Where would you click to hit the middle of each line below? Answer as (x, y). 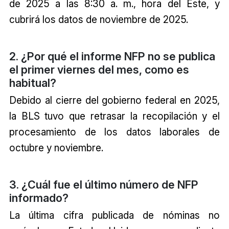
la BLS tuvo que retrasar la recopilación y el (114, 116)
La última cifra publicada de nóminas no (114, 215)
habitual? (32, 83)
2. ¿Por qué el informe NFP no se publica (112, 56)
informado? (39, 198)
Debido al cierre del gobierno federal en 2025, (114, 100)
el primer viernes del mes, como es (99, 70)
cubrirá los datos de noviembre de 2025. (98, 20)
